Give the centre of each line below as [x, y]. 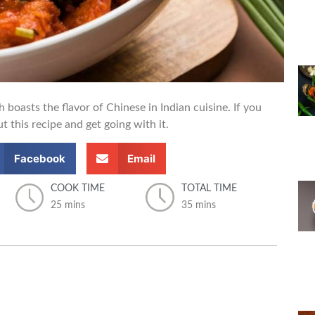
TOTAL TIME [209, 189]
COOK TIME [77, 189]
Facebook [39, 158]
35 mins [198, 206]
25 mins [67, 206]
